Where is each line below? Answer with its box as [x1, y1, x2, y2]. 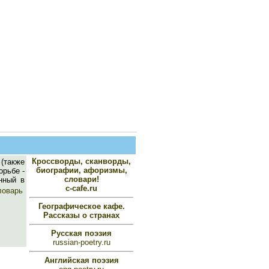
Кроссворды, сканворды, [32, 157, 131, 166]
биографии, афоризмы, [35, 166, 127, 175]
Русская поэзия [51, 229, 112, 238]
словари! [64, 175, 99, 184]
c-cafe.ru [65, 184, 97, 193]
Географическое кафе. [38, 202, 125, 211]
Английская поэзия [44, 256, 119, 265]
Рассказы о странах [43, 211, 119, 220]
